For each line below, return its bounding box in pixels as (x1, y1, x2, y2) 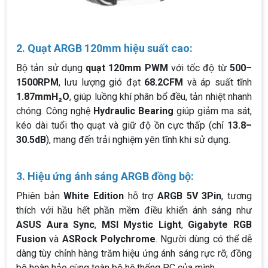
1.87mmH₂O (16, 91, 69, 103)
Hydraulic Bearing (93, 105, 173, 117)
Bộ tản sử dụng (16, 62, 86, 74)
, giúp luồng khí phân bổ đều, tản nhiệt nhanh (69, 91, 252, 103)
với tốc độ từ (167, 62, 230, 74)
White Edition (63, 190, 124, 202)
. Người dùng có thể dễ (155, 233, 252, 245)
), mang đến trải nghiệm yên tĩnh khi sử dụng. (46, 134, 230, 146)
